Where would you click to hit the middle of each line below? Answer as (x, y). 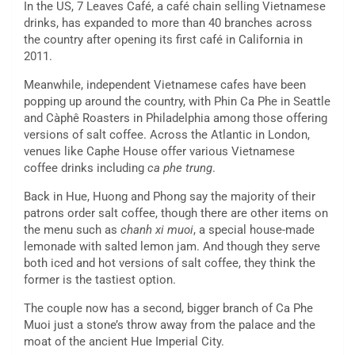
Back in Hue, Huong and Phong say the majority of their (170, 197)
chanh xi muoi (157, 230)
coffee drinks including (86, 168)
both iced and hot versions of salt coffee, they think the (170, 263)
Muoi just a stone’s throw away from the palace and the (170, 325)
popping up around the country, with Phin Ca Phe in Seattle (177, 102)
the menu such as (72, 230)
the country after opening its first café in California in (163, 40)
